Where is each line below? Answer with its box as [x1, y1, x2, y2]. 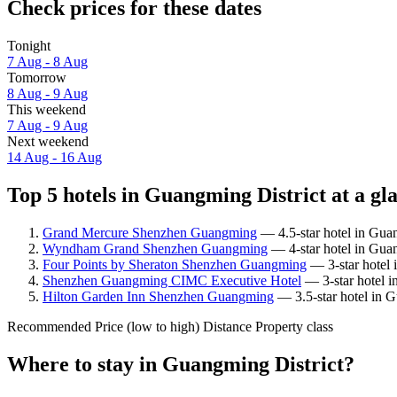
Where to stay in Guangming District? [7, 352, 354, 376]
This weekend [7, 102, 86, 118]
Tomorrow [7, 70, 66, 86]
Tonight [7, 38, 51, 54]
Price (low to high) [95, 318, 199, 334]
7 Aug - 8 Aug [7, 54, 88, 70]
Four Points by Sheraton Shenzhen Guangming [43, 256, 307, 272]
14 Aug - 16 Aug [7, 150, 102, 166]
